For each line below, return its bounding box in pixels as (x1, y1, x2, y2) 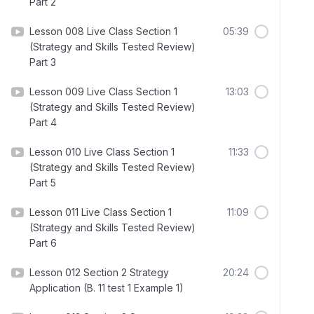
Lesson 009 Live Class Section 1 (29, 86, 177, 97)
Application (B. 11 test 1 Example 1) (29, 282, 184, 294)
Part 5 (29, 177, 56, 189)
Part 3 (29, 56, 56, 68)
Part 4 (29, 116, 57, 128)
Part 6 (29, 237, 57, 249)
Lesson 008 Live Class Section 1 (29, 25, 177, 37)
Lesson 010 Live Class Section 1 (29, 146, 175, 158)
